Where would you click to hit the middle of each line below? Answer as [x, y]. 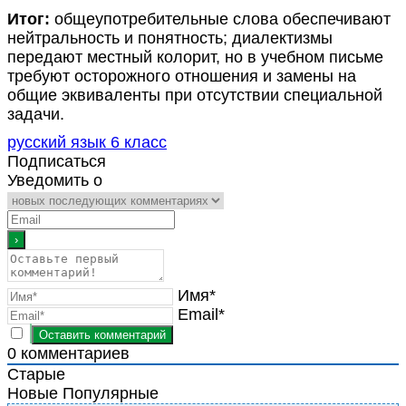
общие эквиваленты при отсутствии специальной [195, 95]
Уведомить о [55, 180]
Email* [201, 314]
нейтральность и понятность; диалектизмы [170, 38]
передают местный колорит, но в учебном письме [195, 57]
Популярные [111, 393]
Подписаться [57, 161]
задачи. [36, 114]
